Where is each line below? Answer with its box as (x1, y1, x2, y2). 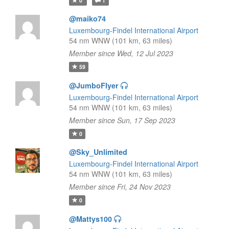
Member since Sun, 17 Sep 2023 (68, 115, 175, 125)
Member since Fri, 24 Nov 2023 (68, 181, 171, 192)
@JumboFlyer (68, 80, 119, 90)
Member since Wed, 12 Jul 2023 (68, 48, 173, 58)
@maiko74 (68, 13, 106, 24)
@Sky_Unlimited (68, 147, 127, 157)
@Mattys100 (68, 214, 112, 224)
